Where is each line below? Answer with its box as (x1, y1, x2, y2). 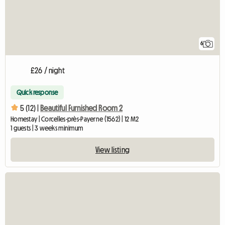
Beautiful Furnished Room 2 (40, 104, 123, 113)
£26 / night (31, 66, 65, 74)
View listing (95, 145, 130, 154)
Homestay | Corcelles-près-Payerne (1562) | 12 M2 (11, 115, 139, 123)
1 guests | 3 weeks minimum (11, 124, 83, 132)
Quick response (17, 88, 58, 96)
